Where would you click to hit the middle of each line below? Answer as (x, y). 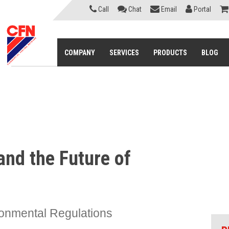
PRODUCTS (170, 53)
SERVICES (124, 53)
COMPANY (80, 53)
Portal (203, 9)
